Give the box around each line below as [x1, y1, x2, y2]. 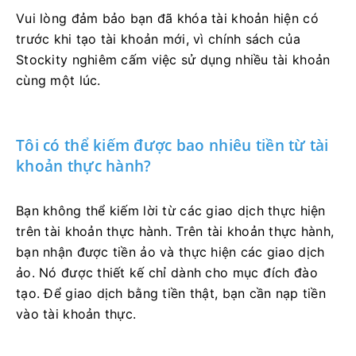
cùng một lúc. [16, 72, 101, 88]
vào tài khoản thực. [16, 305, 137, 322]
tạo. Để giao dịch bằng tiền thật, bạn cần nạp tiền [16, 284, 326, 301]
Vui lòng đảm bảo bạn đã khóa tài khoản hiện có [16, 10, 319, 26]
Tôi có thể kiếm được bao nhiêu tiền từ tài [16, 134, 329, 156]
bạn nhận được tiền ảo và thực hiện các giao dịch [16, 243, 325, 260]
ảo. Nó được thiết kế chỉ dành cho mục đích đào [16, 264, 318, 281]
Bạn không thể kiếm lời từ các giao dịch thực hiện [16, 202, 326, 219]
